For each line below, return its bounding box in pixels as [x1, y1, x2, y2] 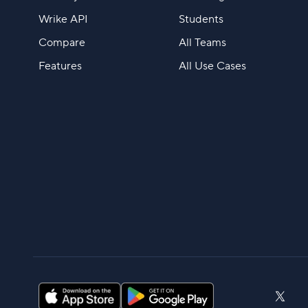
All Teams [178, 36, 226, 50]
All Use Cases [178, 59, 246, 74]
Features [38, 59, 82, 74]
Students [178, 12, 223, 27]
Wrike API [38, 12, 88, 27]
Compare [38, 36, 85, 50]
